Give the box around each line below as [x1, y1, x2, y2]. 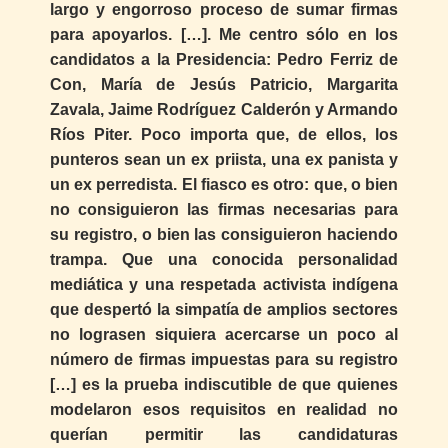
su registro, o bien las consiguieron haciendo [50, 225, 398, 243]
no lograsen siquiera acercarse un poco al [50, 325, 398, 343]
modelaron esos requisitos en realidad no [50, 400, 398, 418]
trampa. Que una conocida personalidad [50, 250, 398, 268]
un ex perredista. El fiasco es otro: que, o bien [50, 175, 398, 193]
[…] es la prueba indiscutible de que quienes [50, 375, 398, 393]
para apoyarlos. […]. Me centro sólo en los [50, 25, 398, 43]
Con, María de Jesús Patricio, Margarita [50, 75, 398, 93]
